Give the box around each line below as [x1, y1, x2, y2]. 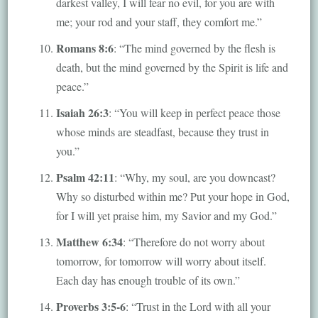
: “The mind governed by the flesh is [113, 40, 275, 55]
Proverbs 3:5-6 [55, 297, 126, 314]
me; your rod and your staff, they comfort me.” [55, 13, 262, 29]
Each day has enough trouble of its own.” [55, 272, 240, 287]
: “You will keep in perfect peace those [108, 104, 280, 120]
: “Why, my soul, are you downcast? [114, 169, 275, 185]
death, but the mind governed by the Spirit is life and [55, 59, 288, 75]
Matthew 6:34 [55, 233, 123, 250]
